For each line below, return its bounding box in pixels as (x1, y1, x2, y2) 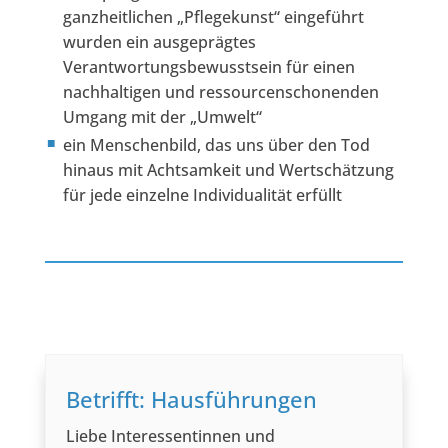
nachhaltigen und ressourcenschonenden (62, 81, 379, 104)
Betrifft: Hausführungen (65, 384, 317, 415)
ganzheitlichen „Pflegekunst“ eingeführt (62, 6, 364, 29)
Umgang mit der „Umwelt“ (62, 106, 262, 129)
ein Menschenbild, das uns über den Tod (62, 134, 370, 157)
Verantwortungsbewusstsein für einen (62, 56, 355, 79)
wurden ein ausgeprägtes (62, 31, 256, 54)
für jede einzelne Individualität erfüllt (62, 184, 342, 207)
